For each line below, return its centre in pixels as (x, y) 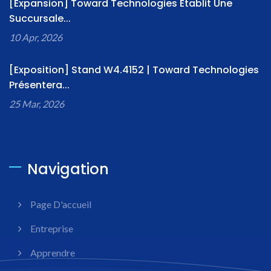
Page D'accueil (61, 204)
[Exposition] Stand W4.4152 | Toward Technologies (134, 70)
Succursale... (40, 19)
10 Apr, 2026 (36, 38)
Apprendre (53, 253)
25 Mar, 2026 (37, 104)
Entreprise (52, 229)
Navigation (68, 169)
